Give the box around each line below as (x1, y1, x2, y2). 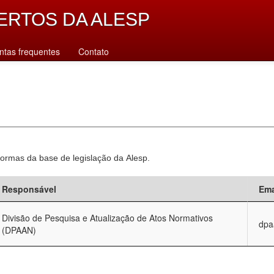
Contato (78, 45, 109, 57)
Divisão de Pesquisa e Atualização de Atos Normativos (2, 211, 213, 224)
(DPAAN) (2, 223, 36, 236)
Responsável (2, 182, 56, 195)
